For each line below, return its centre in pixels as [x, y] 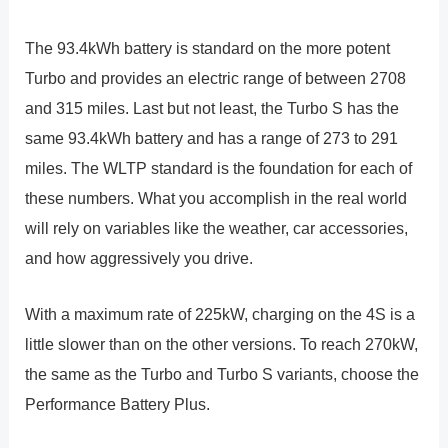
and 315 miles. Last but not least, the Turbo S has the [212, 107]
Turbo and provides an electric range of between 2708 [216, 77]
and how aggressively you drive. [139, 257]
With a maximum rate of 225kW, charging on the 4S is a [220, 314]
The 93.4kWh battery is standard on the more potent [208, 47]
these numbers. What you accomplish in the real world [216, 197]
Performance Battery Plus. [118, 404]
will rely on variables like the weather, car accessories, [217, 227]
